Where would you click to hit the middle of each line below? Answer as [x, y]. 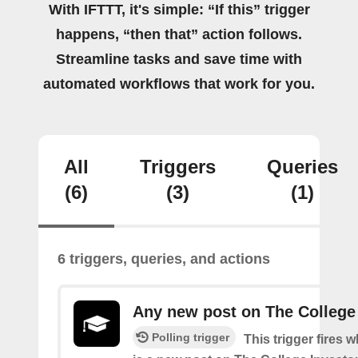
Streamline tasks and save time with [179, 59]
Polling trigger [191, 337]
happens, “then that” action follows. [179, 34]
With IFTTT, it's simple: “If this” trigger [179, 10]
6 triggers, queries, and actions [164, 259]
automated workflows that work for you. [179, 84]
